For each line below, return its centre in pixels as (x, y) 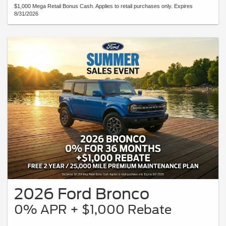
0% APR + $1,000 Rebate (93, 209)
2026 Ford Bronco (82, 193)
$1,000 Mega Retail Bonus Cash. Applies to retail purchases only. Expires (103, 6)
